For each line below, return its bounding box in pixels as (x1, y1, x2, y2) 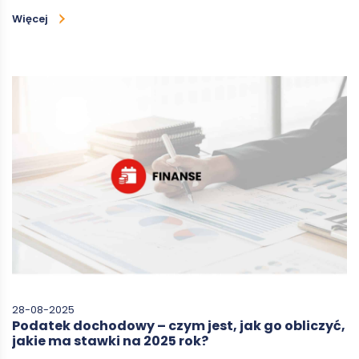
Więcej (12, 11, 48, 26)
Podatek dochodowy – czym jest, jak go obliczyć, (12, 317, 345, 336)
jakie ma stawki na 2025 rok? (12, 332, 208, 351)
